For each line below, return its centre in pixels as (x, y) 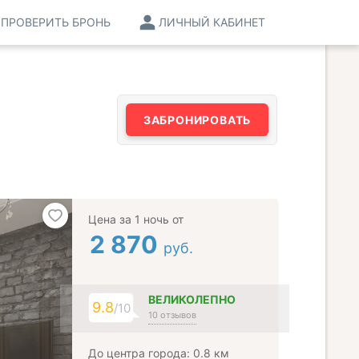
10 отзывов (172, 315)
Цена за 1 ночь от (136, 219)
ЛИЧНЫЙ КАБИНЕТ (212, 22)
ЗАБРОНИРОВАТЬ (197, 120)
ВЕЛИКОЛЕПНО (192, 299)
